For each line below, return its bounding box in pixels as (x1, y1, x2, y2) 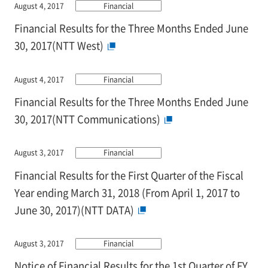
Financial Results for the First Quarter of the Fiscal (14, 167, 243, 182)
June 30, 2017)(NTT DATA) (14, 202, 134, 217)
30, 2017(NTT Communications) (14, 111, 160, 126)
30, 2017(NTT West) (14, 38, 103, 53)
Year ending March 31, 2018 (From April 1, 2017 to (14, 185, 240, 200)
